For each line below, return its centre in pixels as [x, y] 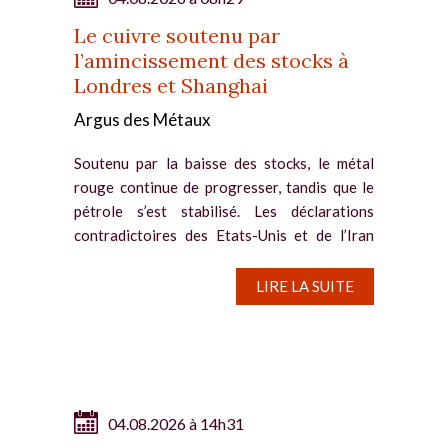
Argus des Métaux [142, 119]
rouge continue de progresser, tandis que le [224, 186]
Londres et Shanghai [171, 85]
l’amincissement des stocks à [211, 60]
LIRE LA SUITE [305, 285]
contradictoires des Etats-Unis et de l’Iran [224, 234]
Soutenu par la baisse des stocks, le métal [224, 162]
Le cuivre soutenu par [177, 35]
